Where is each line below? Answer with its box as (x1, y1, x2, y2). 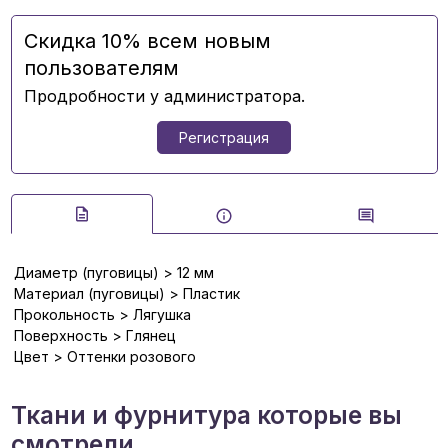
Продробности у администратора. (23, 85, 305, 106)
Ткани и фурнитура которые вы (10, 400, 402, 431)
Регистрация (179, 129, 269, 147)
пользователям (23, 55, 179, 80)
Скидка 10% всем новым (23, 28, 271, 53)
